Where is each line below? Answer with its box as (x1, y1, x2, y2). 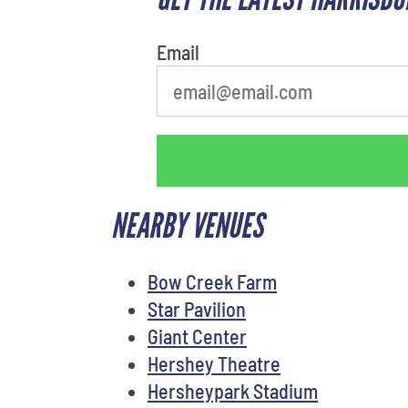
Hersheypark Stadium (148, 378, 318, 403)
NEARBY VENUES (111, 205, 263, 247)
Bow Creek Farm (148, 269, 277, 293)
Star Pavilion (148, 296, 246, 321)
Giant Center (148, 323, 247, 348)
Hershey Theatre (148, 351, 280, 375)
